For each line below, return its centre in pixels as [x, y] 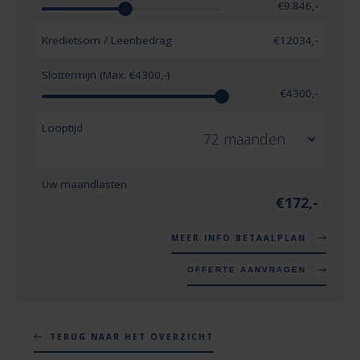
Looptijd [63, 127]
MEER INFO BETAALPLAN [240, 237]
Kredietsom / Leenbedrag [107, 40]
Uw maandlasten [85, 184]
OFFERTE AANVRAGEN [248, 269]
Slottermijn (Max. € [89, 74]
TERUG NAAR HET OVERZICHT [132, 336]
